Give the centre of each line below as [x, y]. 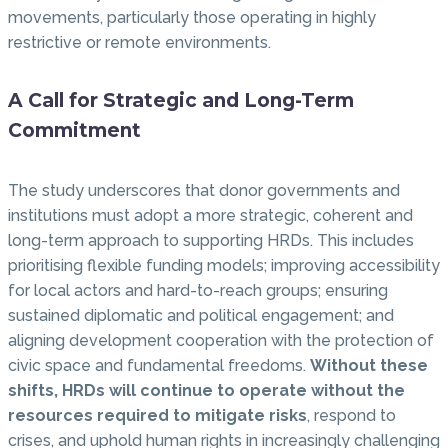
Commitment [74, 131]
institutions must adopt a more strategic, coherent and [210, 216]
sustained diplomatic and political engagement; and [201, 316]
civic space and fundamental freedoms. [159, 366]
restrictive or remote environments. [139, 42]
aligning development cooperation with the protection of [221, 341]
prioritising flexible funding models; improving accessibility [224, 266]
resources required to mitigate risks [157, 416]
